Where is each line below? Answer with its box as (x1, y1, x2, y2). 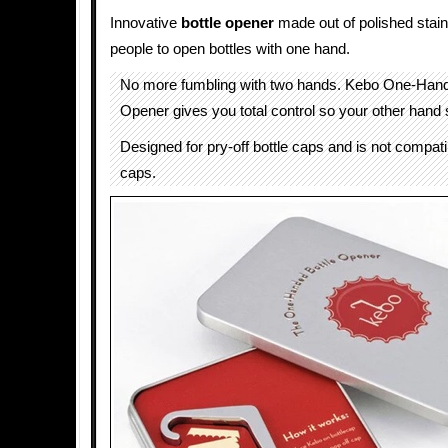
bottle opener (181, 15, 274, 31)
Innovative (110, 15, 181, 31)
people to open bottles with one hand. (110, 41, 350, 57)
